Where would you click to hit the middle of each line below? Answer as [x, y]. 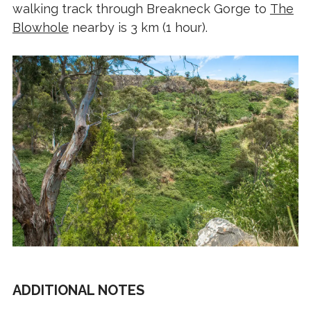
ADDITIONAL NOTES [78, 291]
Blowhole [40, 27]
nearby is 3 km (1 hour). [138, 27]
